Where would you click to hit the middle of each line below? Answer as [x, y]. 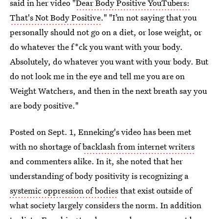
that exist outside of [155, 190]
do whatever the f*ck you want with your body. [96, 47]
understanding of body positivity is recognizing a [99, 176]
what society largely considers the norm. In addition [106, 205]
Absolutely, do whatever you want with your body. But [109, 61]
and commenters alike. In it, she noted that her [96, 161]
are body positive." [44, 105]
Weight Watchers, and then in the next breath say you [108, 91]
